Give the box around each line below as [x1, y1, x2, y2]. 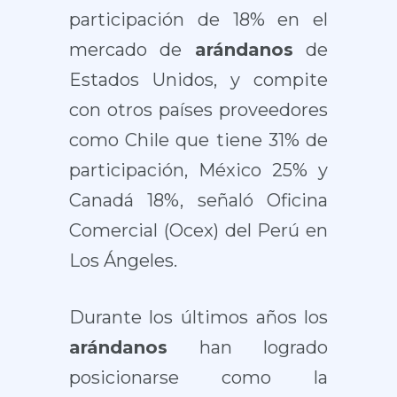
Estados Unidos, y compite [68, 69, 329, 90]
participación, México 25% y [68, 160, 329, 181]
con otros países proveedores [68, 99, 329, 121]
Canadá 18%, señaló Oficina [68, 190, 329, 211]
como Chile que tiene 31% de [68, 129, 329, 151]
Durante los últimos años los [68, 307, 329, 328]
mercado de [68, 39, 195, 60]
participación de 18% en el [68, 9, 329, 30]
